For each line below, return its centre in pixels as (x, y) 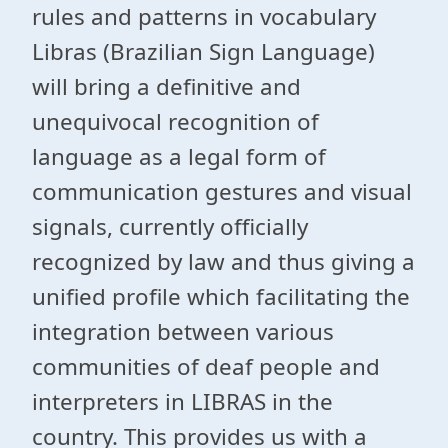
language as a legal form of (179, 156)
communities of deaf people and (206, 366)
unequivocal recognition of (175, 121)
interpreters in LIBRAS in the (182, 401)
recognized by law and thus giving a (223, 261)
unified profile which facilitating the (221, 296)
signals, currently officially (170, 226)
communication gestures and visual (222, 191)
